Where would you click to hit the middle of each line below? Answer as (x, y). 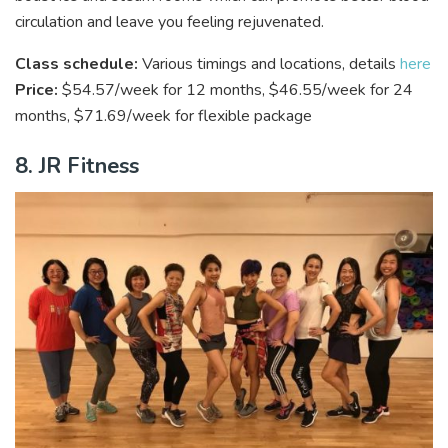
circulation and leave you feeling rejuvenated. (171, 22)
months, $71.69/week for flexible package (163, 116)
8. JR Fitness (77, 165)
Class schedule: (76, 64)
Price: (38, 90)
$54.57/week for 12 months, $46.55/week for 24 (237, 90)
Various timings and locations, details (269, 64)
